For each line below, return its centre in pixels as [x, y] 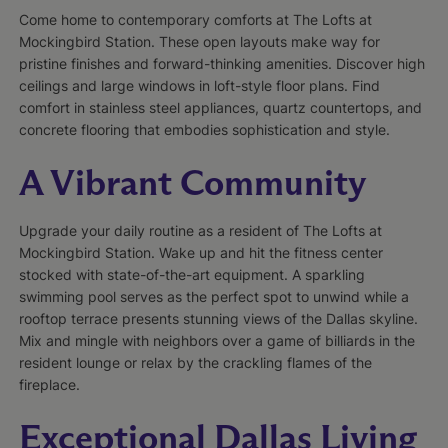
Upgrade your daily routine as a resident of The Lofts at [200, 230]
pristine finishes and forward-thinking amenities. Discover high [221, 63]
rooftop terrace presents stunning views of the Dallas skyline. [218, 318]
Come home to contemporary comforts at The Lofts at [195, 19]
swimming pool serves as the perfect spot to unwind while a [213, 296]
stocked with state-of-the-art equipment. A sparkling [191, 274]
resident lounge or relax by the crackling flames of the [195, 362]
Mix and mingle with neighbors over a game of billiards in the [216, 340]
